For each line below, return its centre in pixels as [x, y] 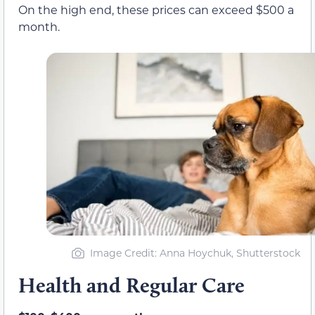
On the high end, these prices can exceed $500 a [156, 9]
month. [39, 26]
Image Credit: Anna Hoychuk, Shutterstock [195, 252]
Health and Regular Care [131, 285]
